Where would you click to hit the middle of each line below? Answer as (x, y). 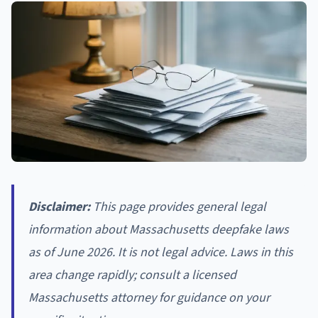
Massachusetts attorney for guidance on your (149, 298)
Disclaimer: (59, 207)
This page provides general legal (178, 207)
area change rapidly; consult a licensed (132, 275)
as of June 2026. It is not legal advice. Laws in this (161, 253)
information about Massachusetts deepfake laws (159, 230)
